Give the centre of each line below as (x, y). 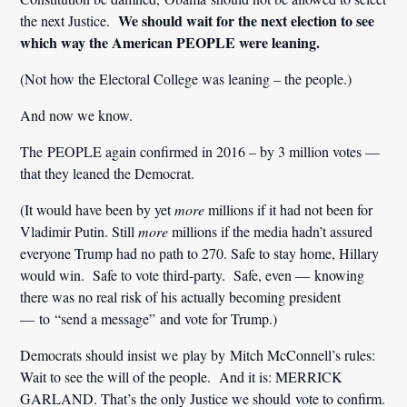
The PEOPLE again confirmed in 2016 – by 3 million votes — (200, 151)
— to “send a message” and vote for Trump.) (149, 318)
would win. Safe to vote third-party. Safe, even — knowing (193, 274)
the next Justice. (69, 20)
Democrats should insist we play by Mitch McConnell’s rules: (198, 354)
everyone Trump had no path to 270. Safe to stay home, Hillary (200, 253)
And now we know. (77, 114)
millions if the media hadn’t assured (271, 231)
